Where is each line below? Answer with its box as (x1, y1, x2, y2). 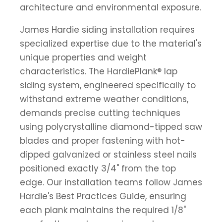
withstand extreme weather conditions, (20, 93, 188, 105)
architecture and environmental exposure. (20, 1, 201, 13)
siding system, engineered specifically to (20, 79, 196, 91)
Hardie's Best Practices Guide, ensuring (20, 190, 186, 202)
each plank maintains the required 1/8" (20, 204, 186, 216)
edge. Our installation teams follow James (20, 176, 202, 188)
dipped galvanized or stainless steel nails (20, 148, 197, 161)
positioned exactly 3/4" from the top (20, 162, 176, 174)
